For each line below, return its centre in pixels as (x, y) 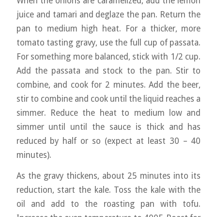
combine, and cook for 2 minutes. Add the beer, (108, 85)
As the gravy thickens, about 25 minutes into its (108, 176)
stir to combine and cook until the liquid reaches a (108, 99)
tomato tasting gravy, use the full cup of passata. (108, 42)
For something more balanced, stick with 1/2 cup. (108, 56)
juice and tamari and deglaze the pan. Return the (108, 14)
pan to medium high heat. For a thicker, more (108, 28)
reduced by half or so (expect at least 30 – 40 (108, 141)
